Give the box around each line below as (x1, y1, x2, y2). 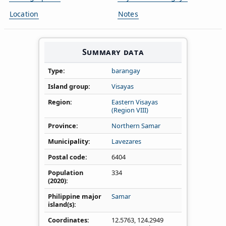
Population (48, 167, 83, 177)
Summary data (82, 46, 144, 58)
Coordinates (48, 215, 87, 224)
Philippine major (48, 191, 101, 201)
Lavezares (111, 136, 141, 146)
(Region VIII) (111, 105, 148, 115)
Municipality (48, 136, 88, 146)
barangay (111, 66, 140, 75)
